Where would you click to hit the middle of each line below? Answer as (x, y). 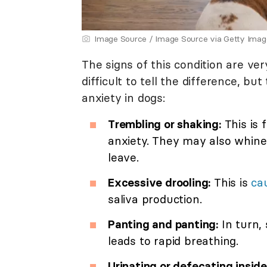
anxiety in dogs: (123, 98)
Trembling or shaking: (164, 124)
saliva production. (155, 199)
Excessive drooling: (159, 183)
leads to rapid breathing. (173, 241)
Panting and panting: (163, 224)
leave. (123, 158)
